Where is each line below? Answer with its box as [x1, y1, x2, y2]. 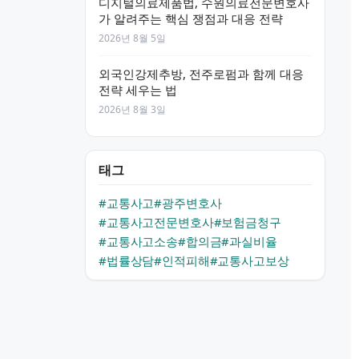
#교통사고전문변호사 [99, 214, 214, 230]
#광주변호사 [154, 195, 222, 211]
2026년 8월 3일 [99, 103, 166, 116]
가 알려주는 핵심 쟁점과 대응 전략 [99, 10, 283, 26]
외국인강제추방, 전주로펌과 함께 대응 [99, 66, 304, 82]
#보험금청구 [213, 214, 281, 230]
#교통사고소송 [99, 233, 178, 249]
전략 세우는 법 [99, 82, 177, 98]
